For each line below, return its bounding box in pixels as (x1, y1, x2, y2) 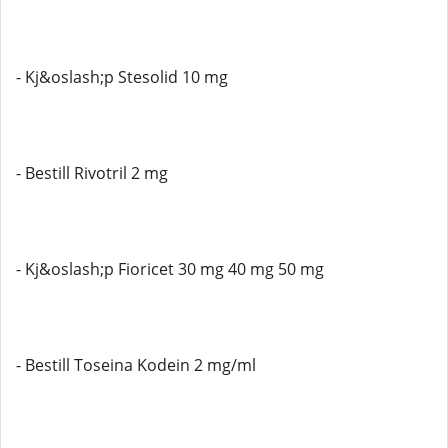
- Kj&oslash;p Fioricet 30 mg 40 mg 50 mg (16, 258, 324, 280)
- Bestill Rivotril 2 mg (16, 162, 168, 184)
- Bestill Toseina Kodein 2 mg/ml (16, 354, 256, 376)
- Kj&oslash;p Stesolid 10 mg (16, 66, 228, 88)
